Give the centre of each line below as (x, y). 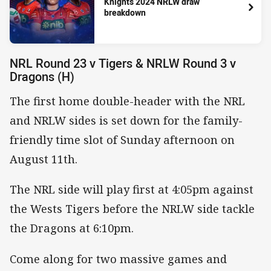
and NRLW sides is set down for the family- (126, 121)
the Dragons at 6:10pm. (72, 228)
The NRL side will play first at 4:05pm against (132, 190)
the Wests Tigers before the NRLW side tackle (132, 209)
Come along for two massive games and (118, 259)
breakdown (125, 13)
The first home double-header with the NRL (127, 101)
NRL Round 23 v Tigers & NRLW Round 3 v (123, 63)
